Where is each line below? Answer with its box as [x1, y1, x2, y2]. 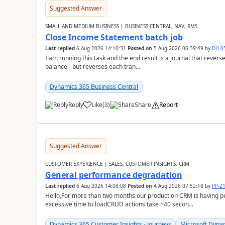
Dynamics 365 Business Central [49, 82, 138, 91]
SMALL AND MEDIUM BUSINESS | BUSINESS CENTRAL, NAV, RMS [45, 23, 197, 30]
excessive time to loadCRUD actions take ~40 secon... [45, 200, 193, 208]
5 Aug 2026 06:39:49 [153, 45, 203, 52]
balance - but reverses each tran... [45, 62, 140, 71]
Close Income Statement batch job [45, 32, 183, 43]
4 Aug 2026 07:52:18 [153, 182, 203, 189]
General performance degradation [45, 169, 182, 180]
